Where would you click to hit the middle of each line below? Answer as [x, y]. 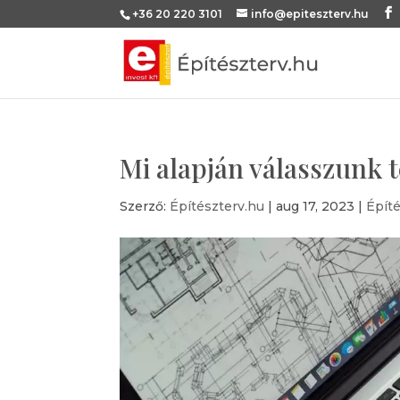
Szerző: [145, 206]
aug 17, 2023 [316, 206]
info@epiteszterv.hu [310, 14]
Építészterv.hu [217, 206]
